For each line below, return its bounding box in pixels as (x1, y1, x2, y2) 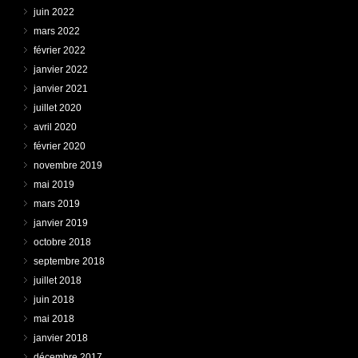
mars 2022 (34, 25, 80, 37)
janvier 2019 (34, 217, 88, 229)
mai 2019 (34, 178, 74, 190)
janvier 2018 (34, 332, 88, 344)
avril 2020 (34, 121, 77, 133)
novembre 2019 (34, 159, 102, 171)
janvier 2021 (34, 82, 88, 94)
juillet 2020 (34, 101, 82, 113)
